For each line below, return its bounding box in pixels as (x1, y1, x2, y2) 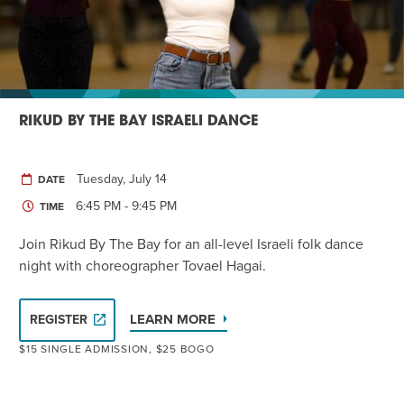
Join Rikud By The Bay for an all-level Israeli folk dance (19, 234, 363, 253)
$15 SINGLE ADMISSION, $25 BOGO (19, 342, 215, 355)
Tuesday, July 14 (77, 170, 167, 187)
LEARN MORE (130, 310, 216, 327)
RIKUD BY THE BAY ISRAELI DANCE (19, 114, 258, 129)
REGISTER (30, 311, 87, 327)
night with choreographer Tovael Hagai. (19, 256, 266, 275)
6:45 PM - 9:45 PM (76, 197, 177, 214)
